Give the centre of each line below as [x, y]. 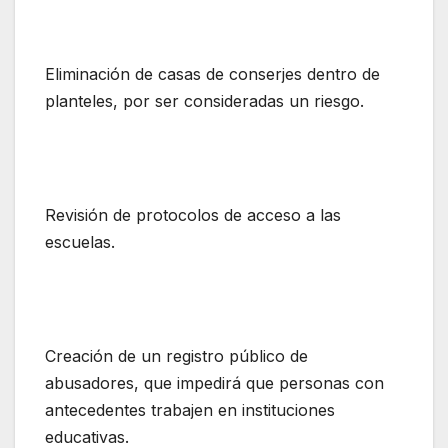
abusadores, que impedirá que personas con [214, 383]
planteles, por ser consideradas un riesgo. [204, 101]
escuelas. [80, 242]
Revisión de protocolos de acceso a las [193, 215]
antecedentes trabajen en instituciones [190, 410]
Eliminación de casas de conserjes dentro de [212, 74]
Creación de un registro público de [176, 356]
